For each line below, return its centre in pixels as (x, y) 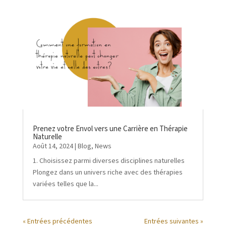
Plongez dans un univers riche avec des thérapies (107, 172)
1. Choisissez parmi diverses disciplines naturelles (108, 161)
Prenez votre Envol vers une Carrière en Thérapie (110, 129)
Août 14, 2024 (53, 146)
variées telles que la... (65, 184)
